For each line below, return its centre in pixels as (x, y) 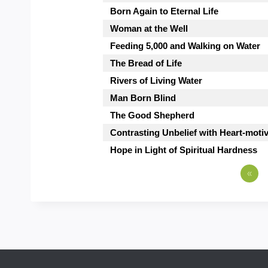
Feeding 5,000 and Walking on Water (185, 45)
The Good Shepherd (152, 115)
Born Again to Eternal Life (164, 11)
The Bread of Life (146, 63)
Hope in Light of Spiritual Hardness (184, 150)
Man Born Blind (143, 98)
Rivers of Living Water (156, 80)
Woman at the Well (149, 28)
